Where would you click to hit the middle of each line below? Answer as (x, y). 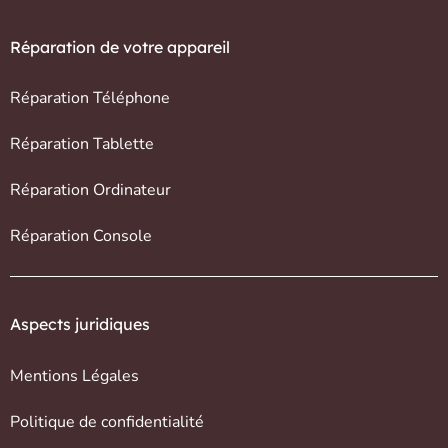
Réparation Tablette (82, 144)
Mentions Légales (74, 375)
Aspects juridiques (80, 324)
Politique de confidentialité (107, 421)
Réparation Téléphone (90, 98)
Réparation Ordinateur (90, 190)
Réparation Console (81, 236)
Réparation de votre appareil (120, 47)
